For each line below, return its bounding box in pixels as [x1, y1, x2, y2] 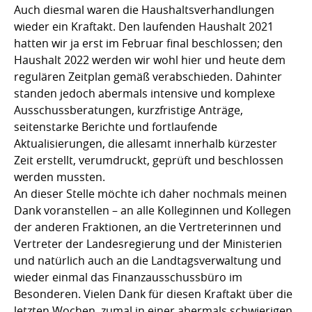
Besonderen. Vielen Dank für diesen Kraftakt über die [14, 286, 292, 302]
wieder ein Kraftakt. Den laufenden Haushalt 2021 [14, 18, 274, 34]
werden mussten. [14, 169, 108, 185]
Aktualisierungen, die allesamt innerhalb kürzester [14, 135, 277, 151]
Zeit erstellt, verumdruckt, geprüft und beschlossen [14, 152, 283, 168]
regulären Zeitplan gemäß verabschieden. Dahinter [14, 68, 282, 84]
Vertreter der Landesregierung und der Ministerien [14, 235, 282, 251]
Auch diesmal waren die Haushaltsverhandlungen [14, 1, 274, 17]
